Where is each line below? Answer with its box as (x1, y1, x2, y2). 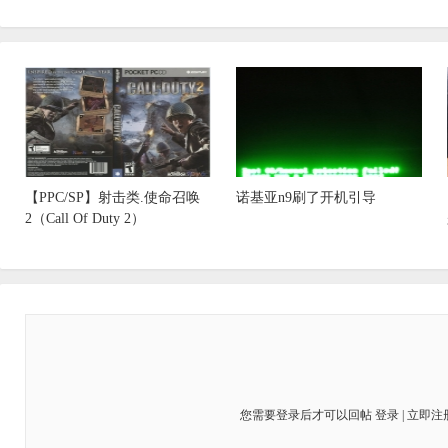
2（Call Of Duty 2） (25, 211, 145, 226)
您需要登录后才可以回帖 (239, 408, 375, 422)
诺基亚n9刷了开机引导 (236, 190, 376, 205)
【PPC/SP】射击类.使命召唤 (25, 190, 200, 205)
